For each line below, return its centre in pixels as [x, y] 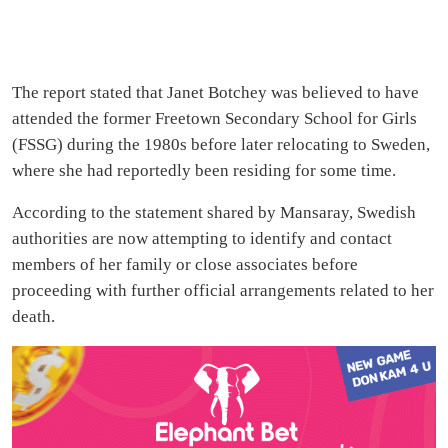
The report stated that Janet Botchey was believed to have [215, 93]
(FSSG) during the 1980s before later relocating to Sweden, [221, 145]
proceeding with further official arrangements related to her [223, 291]
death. [33, 317]
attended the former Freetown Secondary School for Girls [214, 119]
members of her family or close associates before [185, 265]
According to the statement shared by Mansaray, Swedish [214, 213]
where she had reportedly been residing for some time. [204, 171]
